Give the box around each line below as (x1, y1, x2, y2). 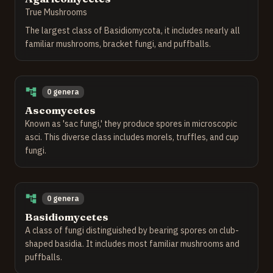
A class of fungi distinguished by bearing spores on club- (25, 225, 239, 236)
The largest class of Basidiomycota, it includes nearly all (25, 25, 240, 37)
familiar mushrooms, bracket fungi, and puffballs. (25, 38, 211, 50)
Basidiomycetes (25, 210, 108, 224)
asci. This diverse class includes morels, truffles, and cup (25, 132, 239, 143)
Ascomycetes (25, 104, 96, 117)
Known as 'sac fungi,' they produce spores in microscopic (25, 118, 237, 130)
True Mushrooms (25, 7, 87, 18)
